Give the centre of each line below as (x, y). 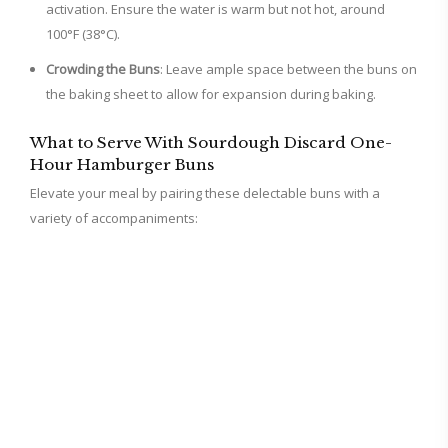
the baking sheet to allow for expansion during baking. (211, 94)
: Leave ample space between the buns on (288, 69)
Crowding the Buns (103, 69)
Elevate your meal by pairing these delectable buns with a (205, 193)
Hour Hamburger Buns (122, 165)
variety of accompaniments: (114, 218)
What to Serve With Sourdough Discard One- (211, 143)
